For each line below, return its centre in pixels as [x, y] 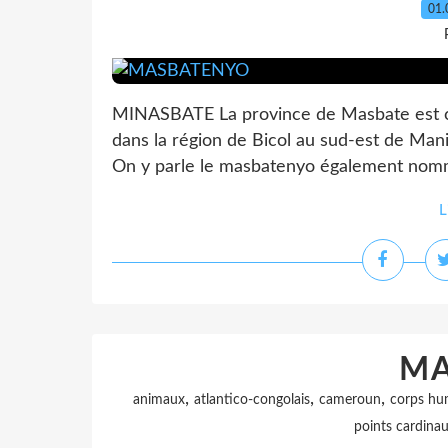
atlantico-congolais [251, 400]
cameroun [349, 400]
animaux [158, 400]
